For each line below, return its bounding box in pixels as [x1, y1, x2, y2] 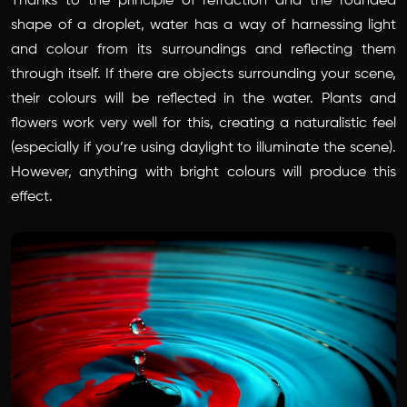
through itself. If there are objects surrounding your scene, [11, 66, 396, 82]
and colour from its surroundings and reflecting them [11, 42, 396, 57]
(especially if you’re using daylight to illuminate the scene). [11, 140, 396, 155]
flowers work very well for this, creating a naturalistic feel [11, 115, 396, 131]
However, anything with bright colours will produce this [11, 164, 396, 180]
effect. [11, 189, 53, 204]
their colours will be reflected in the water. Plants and [11, 91, 396, 106]
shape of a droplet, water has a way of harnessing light [11, 17, 396, 33]
